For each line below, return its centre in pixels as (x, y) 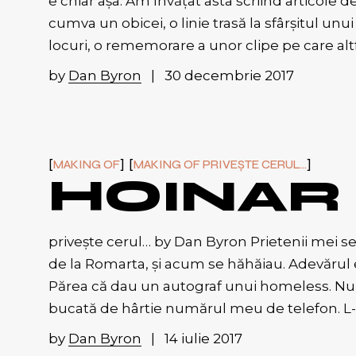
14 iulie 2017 (203, 338)
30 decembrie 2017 (229, 75)
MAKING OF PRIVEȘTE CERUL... (220, 164)
